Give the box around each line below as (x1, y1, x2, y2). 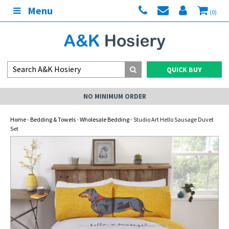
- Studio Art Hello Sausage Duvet (129, 116, 214, 123)
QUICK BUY (167, 65, 202, 74)
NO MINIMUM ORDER (83, 92, 146, 101)
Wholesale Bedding (80, 116, 129, 123)
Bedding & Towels (30, 116, 76, 123)
